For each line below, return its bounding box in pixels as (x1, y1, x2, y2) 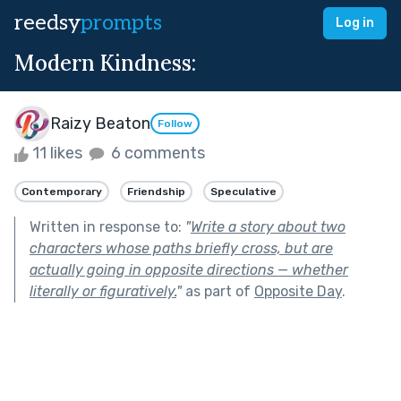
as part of (182, 282, 254, 300)
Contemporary (21, 184, 102, 198)
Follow (158, 117, 192, 131)
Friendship (127, 184, 185, 198)
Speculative (210, 184, 277, 198)
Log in (336, 15, 374, 30)
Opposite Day (254, 282, 342, 300)
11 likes (29, 143, 86, 163)
